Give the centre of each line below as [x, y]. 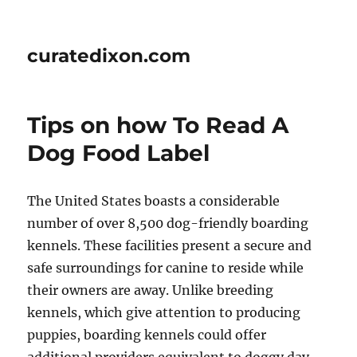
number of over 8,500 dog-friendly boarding [168, 223]
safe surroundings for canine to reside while [166, 268]
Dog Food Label [119, 153]
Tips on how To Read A [158, 125]
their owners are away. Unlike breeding [151, 290]
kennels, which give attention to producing [164, 312]
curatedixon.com [109, 56]
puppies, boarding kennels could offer [147, 335]
